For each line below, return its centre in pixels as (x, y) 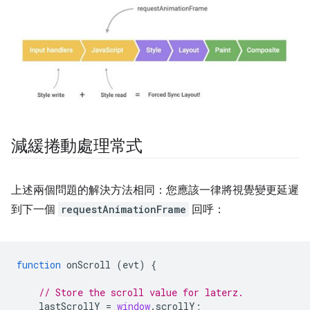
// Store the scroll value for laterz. (141, 293)
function (39, 265)
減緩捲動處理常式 (77, 146)
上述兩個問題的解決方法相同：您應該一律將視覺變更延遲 (155, 191)
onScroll (89, 265)
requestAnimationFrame (124, 210)
